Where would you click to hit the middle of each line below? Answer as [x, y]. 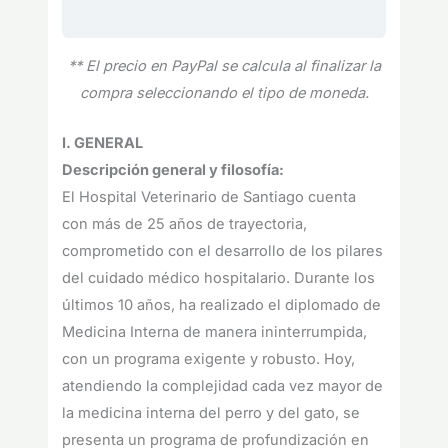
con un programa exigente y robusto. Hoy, [209, 359]
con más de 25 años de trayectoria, [185, 224]
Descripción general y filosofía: [173, 170]
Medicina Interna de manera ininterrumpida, [215, 332]
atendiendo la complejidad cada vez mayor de [223, 386]
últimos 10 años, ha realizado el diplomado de [222, 305]
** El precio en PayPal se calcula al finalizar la [224, 65]
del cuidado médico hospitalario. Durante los [219, 278]
